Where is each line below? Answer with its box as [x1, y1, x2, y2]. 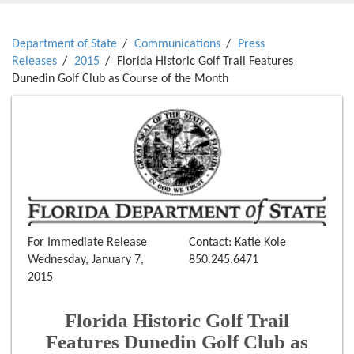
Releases [12, 55, 57, 68]
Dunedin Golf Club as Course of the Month [12, 73, 228, 85]
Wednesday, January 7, [28, 254, 144, 267]
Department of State [12, 38, 117, 51]
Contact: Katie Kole [189, 236, 286, 250]
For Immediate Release [28, 236, 147, 250]
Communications [134, 38, 220, 51]
